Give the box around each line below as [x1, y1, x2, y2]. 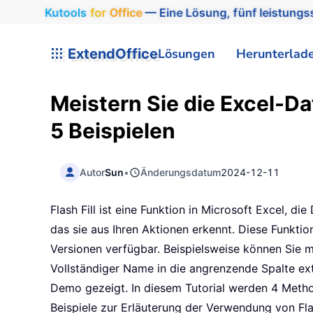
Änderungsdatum [140, 166, 221, 178]
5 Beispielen [50, 118, 175, 143]
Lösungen [158, 45, 215, 62]
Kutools [44, 5, 87, 20]
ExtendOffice [64, 45, 158, 62]
